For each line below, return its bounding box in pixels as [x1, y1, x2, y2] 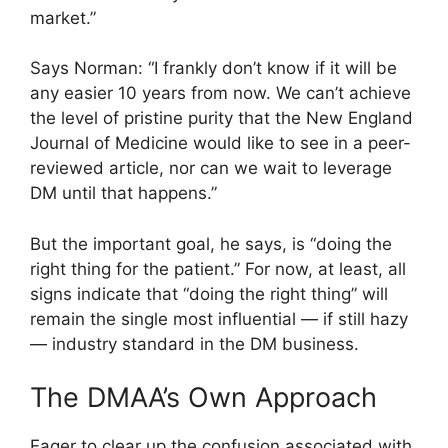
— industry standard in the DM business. [30, 333, 359, 354]
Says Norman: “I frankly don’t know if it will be [30, 58, 397, 79]
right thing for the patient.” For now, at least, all [30, 258, 406, 279]
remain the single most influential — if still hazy [30, 308, 408, 329]
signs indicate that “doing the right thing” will [30, 283, 388, 304]
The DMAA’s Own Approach [30, 381, 377, 415]
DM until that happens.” [30, 183, 217, 204]
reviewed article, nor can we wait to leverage [30, 158, 392, 179]
